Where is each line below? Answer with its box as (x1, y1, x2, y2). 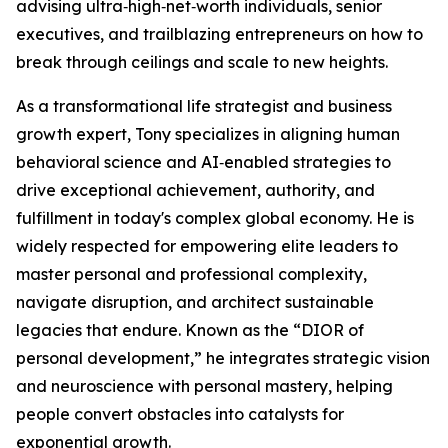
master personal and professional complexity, (16, 264, 367, 285)
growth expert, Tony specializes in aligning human (16, 124, 400, 145)
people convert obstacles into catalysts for (16, 404, 344, 425)
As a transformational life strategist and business (16, 96, 392, 117)
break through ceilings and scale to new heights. (16, 52, 388, 73)
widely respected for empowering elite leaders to (16, 236, 398, 257)
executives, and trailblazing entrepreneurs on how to (16, 24, 423, 45)
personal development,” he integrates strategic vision (16, 348, 430, 369)
